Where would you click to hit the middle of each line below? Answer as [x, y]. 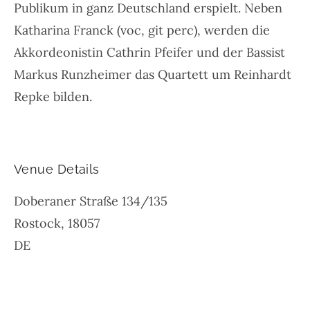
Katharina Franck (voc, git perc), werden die [142, 30]
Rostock [37, 224]
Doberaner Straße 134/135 [91, 201]
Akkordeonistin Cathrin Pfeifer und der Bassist [149, 53]
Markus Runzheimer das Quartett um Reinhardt [153, 75]
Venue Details [57, 170]
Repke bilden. [53, 97]
